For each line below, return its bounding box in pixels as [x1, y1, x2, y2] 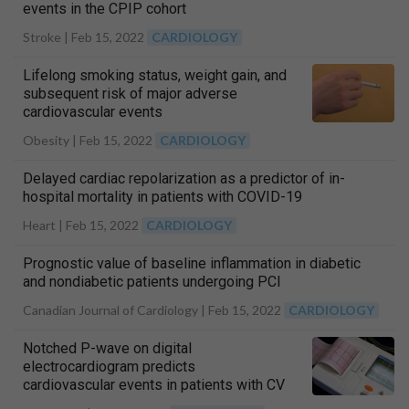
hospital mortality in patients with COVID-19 [23, 188, 302, 205]
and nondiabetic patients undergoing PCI [23, 273, 281, 290]
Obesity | [23, 132, 79, 148]
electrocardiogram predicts [23, 358, 195, 375]
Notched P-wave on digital [23, 340, 192, 357]
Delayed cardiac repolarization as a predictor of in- [23, 170, 345, 187]
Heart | [23, 217, 66, 233]
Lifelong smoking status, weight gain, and [23, 67, 287, 84]
